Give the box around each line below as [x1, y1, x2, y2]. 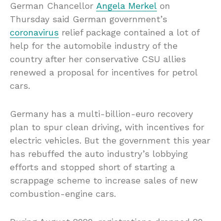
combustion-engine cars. [10, 188, 116, 199]
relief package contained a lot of [59, 27, 199, 37]
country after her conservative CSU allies [10, 53, 186, 64]
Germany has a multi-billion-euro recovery [10, 108, 193, 119]
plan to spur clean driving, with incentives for [10, 121, 204, 132]
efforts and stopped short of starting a [10, 161, 175, 172]
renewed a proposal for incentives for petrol [10, 67, 197, 77]
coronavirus [10, 27, 59, 37]
